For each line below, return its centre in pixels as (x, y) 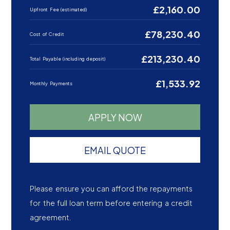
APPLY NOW (115, 117)
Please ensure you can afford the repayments (111, 189)
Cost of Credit (47, 34)
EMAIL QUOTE (115, 150)
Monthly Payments (51, 83)
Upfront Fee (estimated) (59, 9)
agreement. (51, 217)
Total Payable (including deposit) (68, 59)
